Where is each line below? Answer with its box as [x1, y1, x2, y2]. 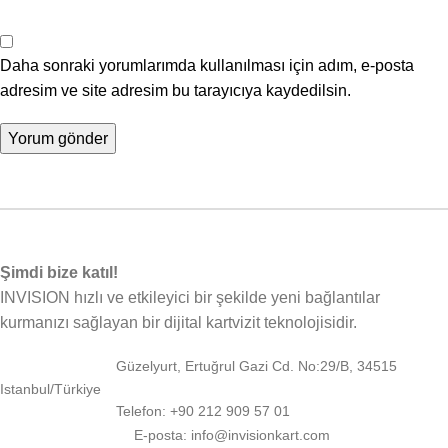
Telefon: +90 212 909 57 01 [116, 403, 290, 420]
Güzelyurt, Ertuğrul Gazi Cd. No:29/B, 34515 [116, 358, 397, 374]
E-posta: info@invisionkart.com [134, 426, 330, 443]
